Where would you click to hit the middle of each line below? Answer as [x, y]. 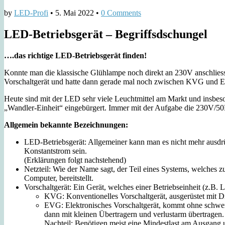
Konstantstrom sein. [55, 151]
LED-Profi [31, 13]
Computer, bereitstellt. [59, 178]
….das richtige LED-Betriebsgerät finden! [75, 55]
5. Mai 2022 [75, 13]
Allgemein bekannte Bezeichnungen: [66, 125]
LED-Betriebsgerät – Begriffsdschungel [106, 34]
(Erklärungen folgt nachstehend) [75, 160]
